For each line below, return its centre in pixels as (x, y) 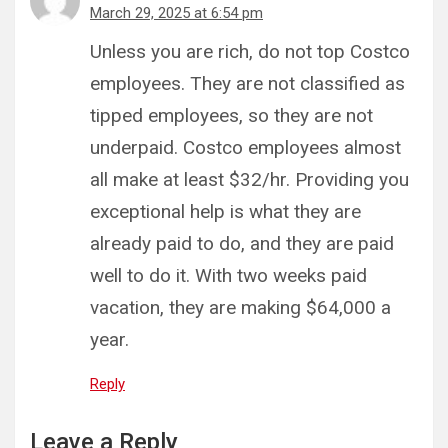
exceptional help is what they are (225, 211)
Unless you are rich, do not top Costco (250, 51)
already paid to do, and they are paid (242, 243)
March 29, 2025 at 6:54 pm (176, 12)
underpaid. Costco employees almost (245, 147)
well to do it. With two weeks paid (228, 275)
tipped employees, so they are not (231, 115)
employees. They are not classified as (247, 83)
